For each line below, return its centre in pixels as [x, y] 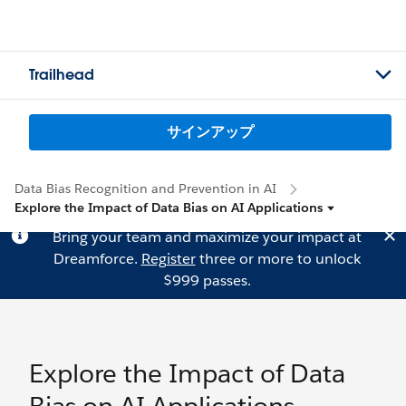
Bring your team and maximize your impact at [207, 237]
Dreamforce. [97, 259]
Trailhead [62, 75]
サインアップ [210, 132]
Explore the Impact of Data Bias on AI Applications [169, 208]
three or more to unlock [278, 259]
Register [168, 259]
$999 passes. [207, 280]
